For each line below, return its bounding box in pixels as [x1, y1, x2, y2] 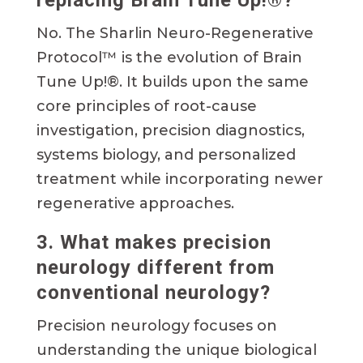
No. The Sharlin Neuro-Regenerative [36, 24, 314, 43]
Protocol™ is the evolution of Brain [36, 49, 302, 67]
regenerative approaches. [36, 194, 234, 213]
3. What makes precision [36, 231, 271, 254]
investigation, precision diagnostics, [36, 122, 305, 140]
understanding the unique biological [36, 341, 317, 360]
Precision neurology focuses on [36, 317, 277, 335]
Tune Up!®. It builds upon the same [36, 73, 309, 92]
